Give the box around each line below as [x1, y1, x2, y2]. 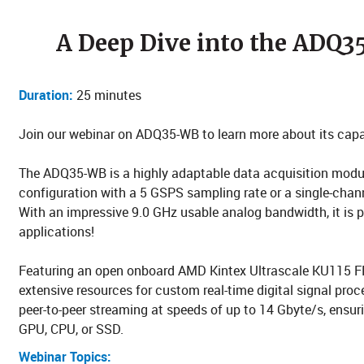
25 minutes [73, 86, 141, 104]
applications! [19, 223, 94, 240]
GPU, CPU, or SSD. [19, 320, 123, 338]
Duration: [19, 86, 73, 104]
